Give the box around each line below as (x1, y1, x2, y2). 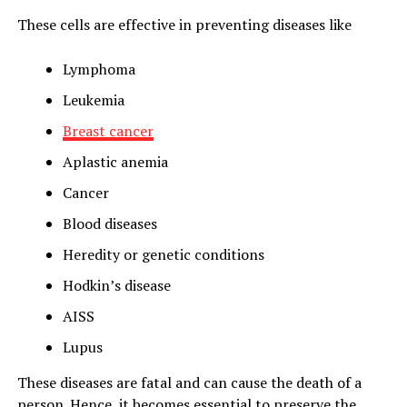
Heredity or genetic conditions (62, 244, 264, 264)
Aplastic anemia (62, 152, 168, 172)
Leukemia (62, 90, 124, 110)
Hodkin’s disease (62, 275, 171, 295)
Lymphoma (62, 59, 135, 79)
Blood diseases (62, 213, 157, 233)
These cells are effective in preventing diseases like (16, 15, 352, 35)
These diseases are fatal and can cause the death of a (16, 372, 362, 392)
